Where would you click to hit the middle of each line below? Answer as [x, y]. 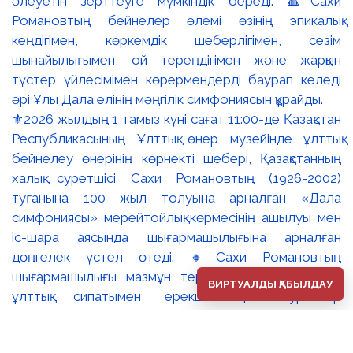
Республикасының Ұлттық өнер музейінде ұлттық [176, 138]
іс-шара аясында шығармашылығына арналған [176, 237]
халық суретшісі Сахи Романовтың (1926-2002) [176, 178]
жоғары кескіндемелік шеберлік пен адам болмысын [176, 335]
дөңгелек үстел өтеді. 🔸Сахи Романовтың [176, 256]
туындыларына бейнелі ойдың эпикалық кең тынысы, [176, 316]
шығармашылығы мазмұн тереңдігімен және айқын [176, 276]
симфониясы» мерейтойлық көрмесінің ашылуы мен [176, 217]
